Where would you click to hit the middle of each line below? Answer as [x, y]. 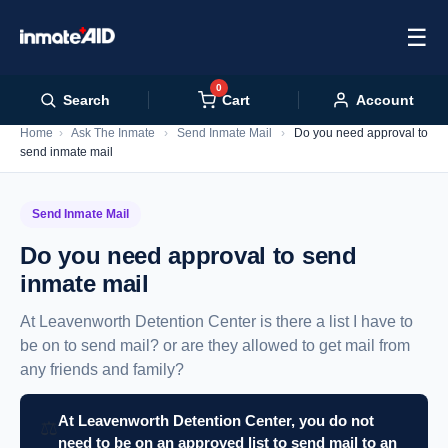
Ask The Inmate [113, 133]
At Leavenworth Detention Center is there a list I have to [216, 322]
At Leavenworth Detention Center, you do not [216, 421]
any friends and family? [102, 370]
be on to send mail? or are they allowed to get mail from [215, 346]
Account [385, 100]
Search [86, 100]
